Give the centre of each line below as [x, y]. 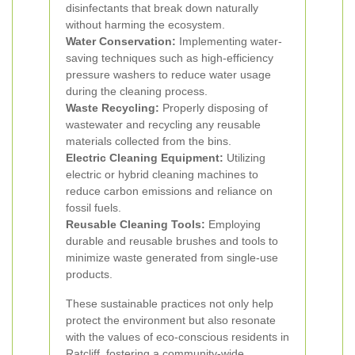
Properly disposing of [214, 108]
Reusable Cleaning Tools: [136, 224]
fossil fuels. [94, 208]
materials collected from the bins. [149, 141]
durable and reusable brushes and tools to [172, 241]
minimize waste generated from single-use [172, 258]
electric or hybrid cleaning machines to [162, 174]
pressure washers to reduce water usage [168, 74]
